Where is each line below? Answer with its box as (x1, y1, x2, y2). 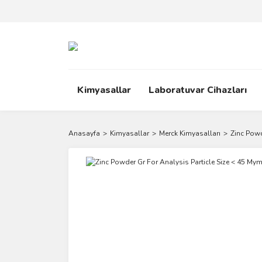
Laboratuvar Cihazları (149, 84, 247, 96)
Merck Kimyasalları (159, 129, 220, 138)
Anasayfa (68, 129, 100, 138)
